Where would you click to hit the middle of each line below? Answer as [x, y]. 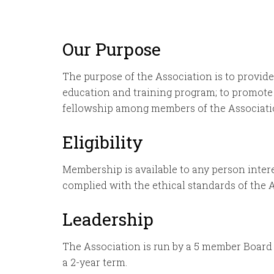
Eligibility [103, 142]
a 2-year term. [95, 262]
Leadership [108, 219]
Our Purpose [112, 49]
